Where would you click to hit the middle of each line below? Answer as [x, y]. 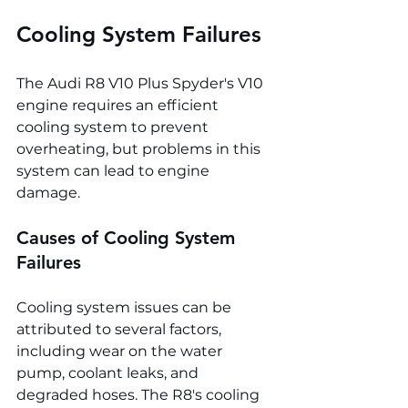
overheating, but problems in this [140, 149]
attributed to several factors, [121, 330]
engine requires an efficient [119, 106]
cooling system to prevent [114, 127]
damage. [48, 193]
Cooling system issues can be [126, 308]
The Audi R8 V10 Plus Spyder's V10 [142, 84]
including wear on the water [121, 352]
